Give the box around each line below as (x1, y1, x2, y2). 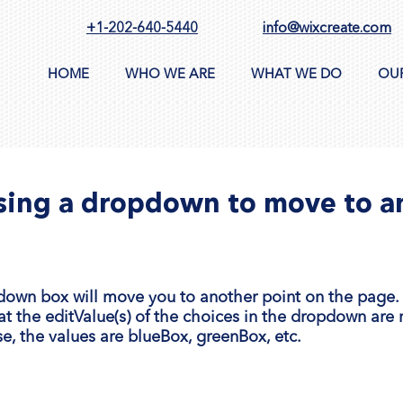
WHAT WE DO (251, 67, 342, 82)
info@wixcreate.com (263, 22, 391, 36)
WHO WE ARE (125, 67, 215, 82)
